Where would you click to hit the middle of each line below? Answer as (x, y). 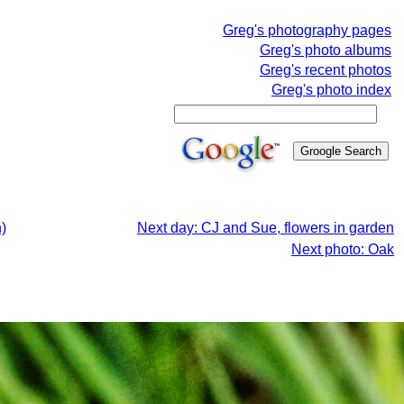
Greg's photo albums (326, 50)
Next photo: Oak (343, 249)
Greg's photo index (331, 90)
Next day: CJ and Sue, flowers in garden (266, 228)
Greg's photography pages (307, 30)
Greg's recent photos (326, 70)
